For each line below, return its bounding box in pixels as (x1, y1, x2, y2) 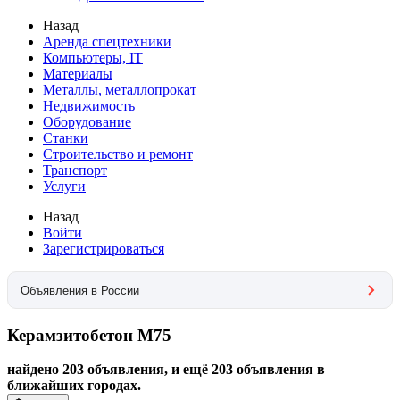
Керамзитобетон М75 (7, 325, 171, 345)
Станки (43, 130, 88, 146)
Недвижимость (43, 98, 135, 113)
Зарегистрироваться (43, 241, 164, 256)
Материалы (43, 66, 112, 81)
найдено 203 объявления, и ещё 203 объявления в (7, 362, 325, 378)
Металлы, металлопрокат (43, 82, 196, 97)
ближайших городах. (7, 378, 141, 394)
